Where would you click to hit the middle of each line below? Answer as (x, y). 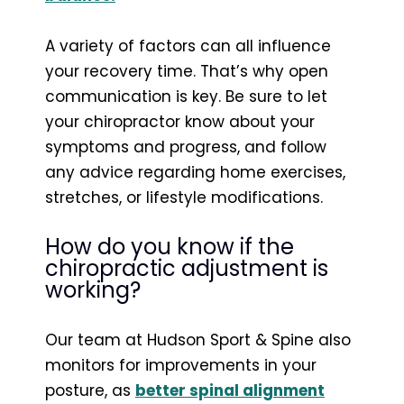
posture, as (90, 390)
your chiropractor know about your (180, 121)
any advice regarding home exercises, (195, 172)
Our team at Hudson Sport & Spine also (198, 340)
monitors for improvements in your (181, 365)
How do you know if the (170, 246)
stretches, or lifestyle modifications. (184, 197)
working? (93, 289)
